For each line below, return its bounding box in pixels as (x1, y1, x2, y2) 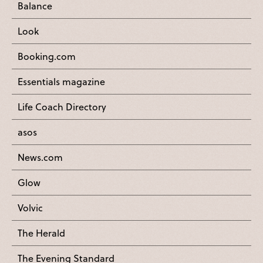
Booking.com (18, 49, 76, 63)
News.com (18, 150, 63, 164)
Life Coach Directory (18, 100, 106, 114)
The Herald (18, 226, 65, 240)
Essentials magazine (18, 75, 105, 89)
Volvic (18, 201, 43, 215)
